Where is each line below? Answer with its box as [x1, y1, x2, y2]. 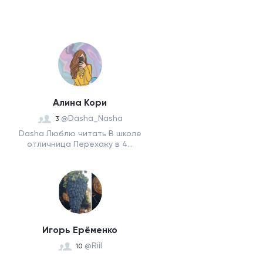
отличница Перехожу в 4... [27, 139, 133, 149]
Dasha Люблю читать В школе [18, 129, 141, 138]
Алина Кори [53, 97, 107, 108]
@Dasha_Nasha [60, 113, 123, 123]
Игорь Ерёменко [42, 224, 117, 235]
